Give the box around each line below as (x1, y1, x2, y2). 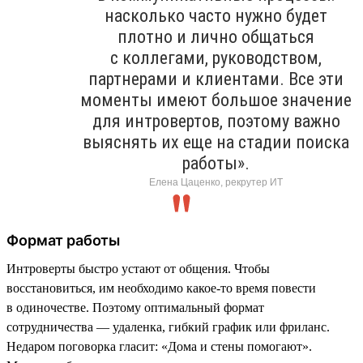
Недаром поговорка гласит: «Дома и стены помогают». (6, 339, 312, 353)
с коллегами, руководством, (110, 47, 322, 68)
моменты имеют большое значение (80, 89, 352, 110)
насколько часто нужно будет (105, 5, 327, 26)
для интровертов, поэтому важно (92, 110, 340, 131)
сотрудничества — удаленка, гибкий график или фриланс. (6, 319, 330, 334)
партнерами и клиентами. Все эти (88, 68, 344, 89)
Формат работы (6, 231, 120, 249)
